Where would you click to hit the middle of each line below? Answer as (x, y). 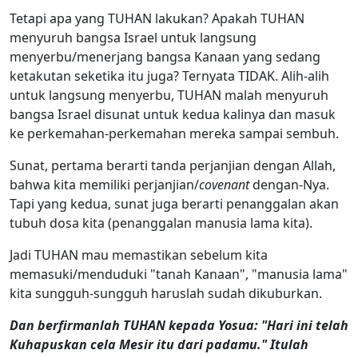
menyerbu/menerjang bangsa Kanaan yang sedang (165, 56)
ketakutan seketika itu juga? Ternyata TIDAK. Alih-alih (169, 76)
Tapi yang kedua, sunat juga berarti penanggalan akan (174, 203)
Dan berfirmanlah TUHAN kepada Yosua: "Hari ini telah (179, 325)
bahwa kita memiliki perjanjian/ (104, 184)
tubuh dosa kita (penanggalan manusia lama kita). (161, 223)
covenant (224, 184)
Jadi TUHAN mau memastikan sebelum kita (139, 255)
